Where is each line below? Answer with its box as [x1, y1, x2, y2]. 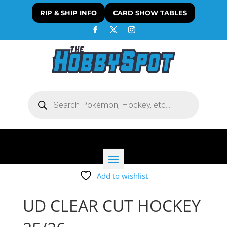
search [27, 96, 50, 106]
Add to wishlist [96, 171, 148, 181]
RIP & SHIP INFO [40, 9, 97, 17]
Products [27, 89, 57, 99]
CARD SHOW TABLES [112, 9, 187, 17]
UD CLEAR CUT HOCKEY [22, 195, 201, 217]
